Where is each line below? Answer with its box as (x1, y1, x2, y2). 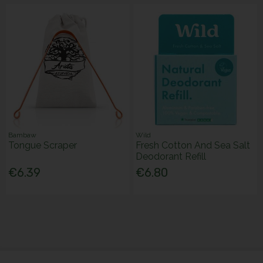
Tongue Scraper (8, 140, 77, 151)
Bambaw (8, 131, 37, 140)
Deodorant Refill (136, 151, 207, 163)
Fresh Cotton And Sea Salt (136, 140, 251, 151)
